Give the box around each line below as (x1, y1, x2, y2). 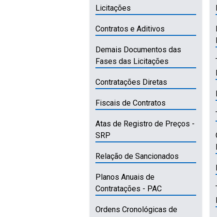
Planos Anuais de (95, 172, 155, 182)
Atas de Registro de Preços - (95, 119, 195, 128)
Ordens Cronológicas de (95, 204, 178, 214)
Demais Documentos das (95, 45, 182, 54)
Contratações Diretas (95, 77, 168, 87)
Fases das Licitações (95, 56, 169, 66)
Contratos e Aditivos (95, 24, 165, 33)
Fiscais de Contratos (95, 98, 166, 108)
